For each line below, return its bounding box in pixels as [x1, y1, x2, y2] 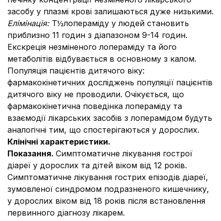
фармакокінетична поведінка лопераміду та [7, 101, 182, 111]
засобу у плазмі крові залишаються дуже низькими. [7, 6, 214, 16]
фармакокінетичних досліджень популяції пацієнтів [7, 77, 213, 87]
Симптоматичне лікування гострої [56, 148, 192, 158]
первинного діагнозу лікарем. [7, 208, 125, 218]
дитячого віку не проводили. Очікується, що [7, 89, 184, 99]
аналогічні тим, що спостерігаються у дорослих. [7, 125, 199, 135]
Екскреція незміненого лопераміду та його [7, 42, 177, 52]
